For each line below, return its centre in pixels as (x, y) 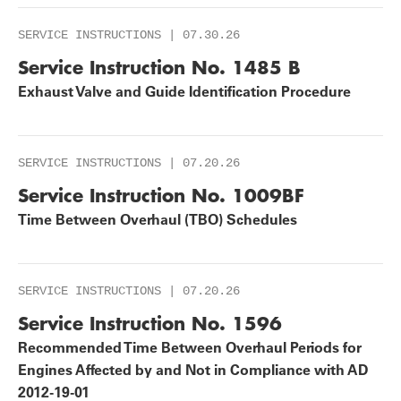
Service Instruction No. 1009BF (161, 195)
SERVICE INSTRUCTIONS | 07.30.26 (129, 35)
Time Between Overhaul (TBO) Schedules (158, 219)
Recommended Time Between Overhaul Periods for (190, 347)
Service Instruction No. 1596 (150, 323)
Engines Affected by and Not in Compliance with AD (193, 370)
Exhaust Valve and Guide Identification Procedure (184, 91)
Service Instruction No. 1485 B (159, 67)
